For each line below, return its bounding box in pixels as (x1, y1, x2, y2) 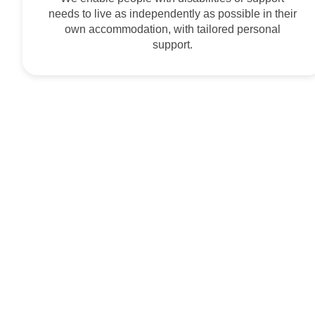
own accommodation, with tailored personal (64, 23, 281, 35)
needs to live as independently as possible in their (48, 8, 297, 20)
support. (152, 39, 193, 51)
